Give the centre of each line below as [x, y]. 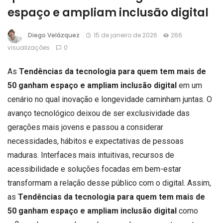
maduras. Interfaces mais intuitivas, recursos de [91, 155]
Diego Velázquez [54, 35]
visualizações [29, 48]
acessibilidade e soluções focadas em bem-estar [94, 169]
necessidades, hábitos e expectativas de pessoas [96, 141]
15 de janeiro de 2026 [125, 35]
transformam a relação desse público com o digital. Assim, [109, 183]
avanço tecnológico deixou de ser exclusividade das [99, 113]
